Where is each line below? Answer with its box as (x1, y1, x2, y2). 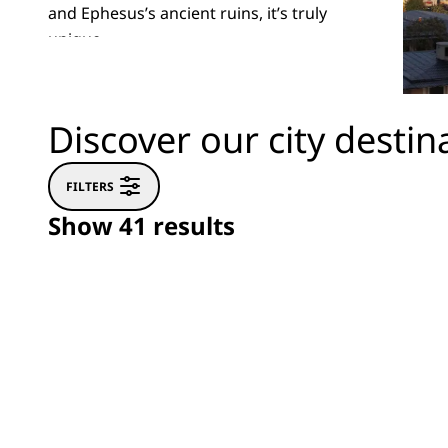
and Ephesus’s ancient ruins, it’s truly (48, 2, 327, 24)
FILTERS (66, 177, 114, 195)
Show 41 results (48, 209, 235, 242)
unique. (48, 28, 105, 50)
